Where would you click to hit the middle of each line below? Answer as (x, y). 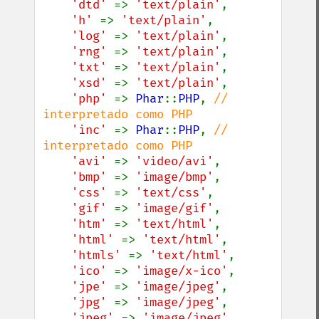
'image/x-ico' (182, 271)
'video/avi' (174, 161)
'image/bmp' (174, 177)
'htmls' (100, 255)
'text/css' (171, 193)
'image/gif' (174, 208)
